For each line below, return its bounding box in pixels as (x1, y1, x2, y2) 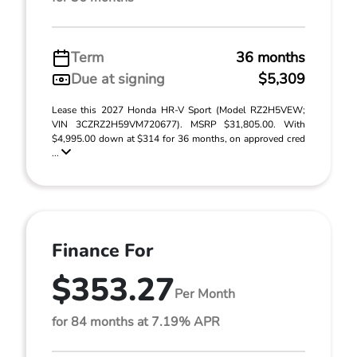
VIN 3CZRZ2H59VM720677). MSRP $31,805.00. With (52, 118, 305, 131)
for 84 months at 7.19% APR (52, 313, 220, 331)
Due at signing (71, 69, 165, 88)
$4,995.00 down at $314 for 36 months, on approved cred (52, 132, 305, 145)
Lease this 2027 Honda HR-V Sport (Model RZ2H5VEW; (52, 104, 305, 116)
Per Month (175, 284, 235, 303)
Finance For (52, 238, 153, 263)
